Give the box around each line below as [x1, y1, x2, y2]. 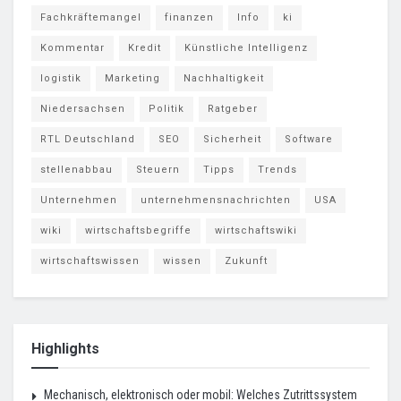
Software [285, 132, 333, 145]
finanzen [165, 11, 214, 23]
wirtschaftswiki [215, 224, 297, 236]
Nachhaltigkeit [183, 72, 264, 84]
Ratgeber [208, 102, 258, 115]
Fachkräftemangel [40, 11, 141, 23]
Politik [149, 102, 184, 115]
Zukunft [225, 254, 268, 267]
